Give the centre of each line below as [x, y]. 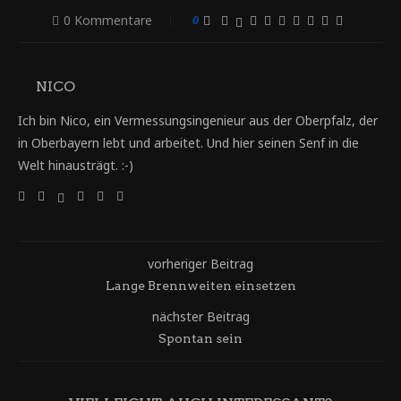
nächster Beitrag [200, 317]
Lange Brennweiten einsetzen [200, 286]
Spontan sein [200, 339]
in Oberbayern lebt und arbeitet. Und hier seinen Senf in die [188, 143]
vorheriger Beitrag [200, 264]
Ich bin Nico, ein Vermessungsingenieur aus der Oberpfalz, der [198, 121]
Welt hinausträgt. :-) [76, 166]
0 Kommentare [107, 21]
